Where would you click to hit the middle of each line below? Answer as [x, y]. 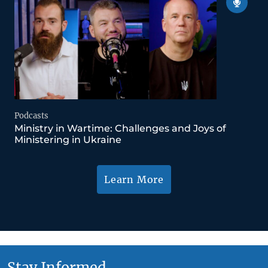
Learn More [134, 179]
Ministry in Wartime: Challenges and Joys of [120, 128]
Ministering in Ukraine [68, 139]
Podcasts [31, 115]
